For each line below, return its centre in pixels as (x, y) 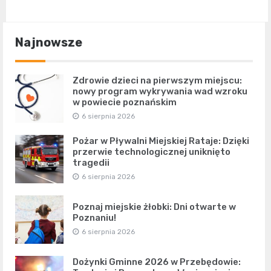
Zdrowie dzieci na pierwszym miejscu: (157, 81)
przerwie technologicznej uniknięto (152, 152)
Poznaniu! (94, 218)
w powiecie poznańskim (125, 103)
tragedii (91, 163)
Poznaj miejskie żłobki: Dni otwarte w (154, 207)
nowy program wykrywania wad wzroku (160, 92)
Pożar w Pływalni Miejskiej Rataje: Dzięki (161, 141)
